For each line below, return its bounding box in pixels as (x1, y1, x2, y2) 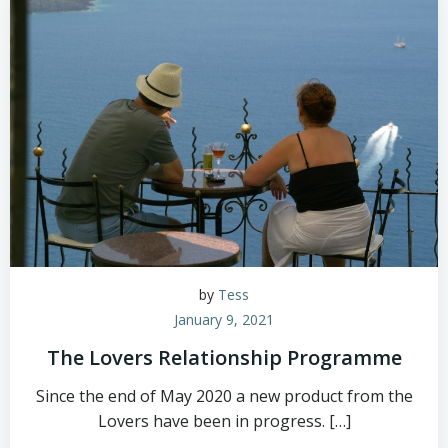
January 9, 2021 (174, 310, 274, 329)
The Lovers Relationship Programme (46, 344, 402, 371)
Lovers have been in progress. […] (97, 410, 351, 432)
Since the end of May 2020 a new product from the (35, 385, 413, 407)
